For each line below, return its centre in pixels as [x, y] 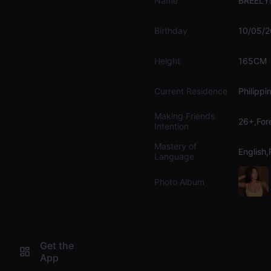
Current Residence [191, 91]
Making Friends [184, 116]
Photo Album [179, 181]
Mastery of [175, 146]
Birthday [171, 30]
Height [167, 60]
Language [174, 156]
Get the [57, 246]
